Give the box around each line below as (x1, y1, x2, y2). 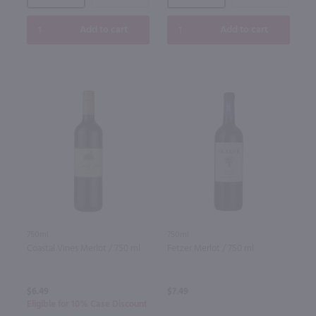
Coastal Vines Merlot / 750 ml (26, 241, 140, 256)
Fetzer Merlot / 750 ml (166, 241, 254, 256)
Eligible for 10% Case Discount (26, 296, 147, 312)
